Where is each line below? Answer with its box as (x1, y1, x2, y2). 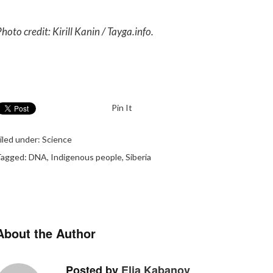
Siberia (125, 152, 151, 162)
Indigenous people (50, 152, 122, 162)
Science (41, 134, 72, 144)
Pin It (111, 102, 132, 113)
